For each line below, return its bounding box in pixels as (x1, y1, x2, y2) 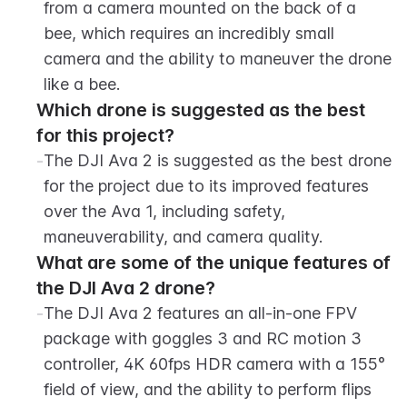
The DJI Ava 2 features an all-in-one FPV (44, 303, 357, 323)
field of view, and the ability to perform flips (44, 380, 372, 399)
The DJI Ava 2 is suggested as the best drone (44, 151, 392, 170)
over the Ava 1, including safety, (44, 202, 285, 221)
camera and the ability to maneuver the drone (44, 49, 392, 68)
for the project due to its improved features (44, 176, 369, 195)
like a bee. (44, 74, 120, 94)
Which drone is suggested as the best (36, 99, 365, 121)
